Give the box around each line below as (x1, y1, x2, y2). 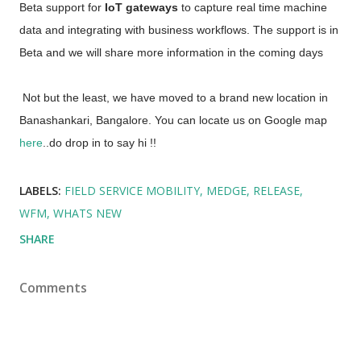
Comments (19, 279, 87, 297)
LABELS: (19, 183, 61, 199)
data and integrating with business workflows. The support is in (19, 23, 338, 37)
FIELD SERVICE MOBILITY (64, 183, 200, 199)
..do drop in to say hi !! (43, 136, 160, 150)
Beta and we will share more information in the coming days (19, 46, 323, 60)
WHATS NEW (53, 205, 122, 222)
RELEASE (253, 183, 300, 199)
